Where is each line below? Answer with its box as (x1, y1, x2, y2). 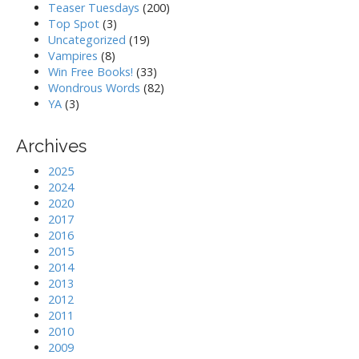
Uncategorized (48, 32, 126, 47)
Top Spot (48, 16, 99, 31)
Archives (16, 135, 87, 156)
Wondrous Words (48, 80, 140, 95)
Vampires (48, 48, 98, 63)
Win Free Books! (48, 64, 133, 79)
